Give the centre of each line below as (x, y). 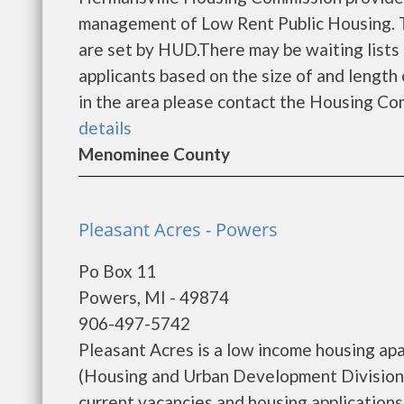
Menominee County (154, 154)
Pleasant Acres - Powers (178, 230)
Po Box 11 (117, 271)
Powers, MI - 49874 (154, 297)
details (105, 128)
